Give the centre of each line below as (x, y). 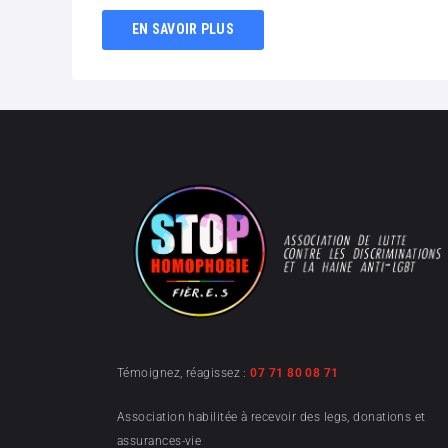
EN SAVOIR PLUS (183, 29)
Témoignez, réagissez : (184, 372)
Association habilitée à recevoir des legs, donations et (271, 416)
